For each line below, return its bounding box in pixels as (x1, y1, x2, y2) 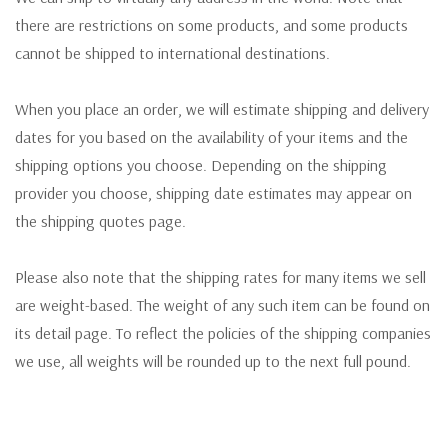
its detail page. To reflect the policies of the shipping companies (15, 323, 431, 344)
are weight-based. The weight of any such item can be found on (15, 295, 430, 316)
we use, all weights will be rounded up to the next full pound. (15, 351, 411, 372)
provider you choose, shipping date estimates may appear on (15, 183, 412, 204)
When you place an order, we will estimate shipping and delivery (15, 99, 429, 120)
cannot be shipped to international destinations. (15, 43, 330, 64)
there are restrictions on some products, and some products (15, 15, 408, 36)
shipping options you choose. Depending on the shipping (15, 155, 387, 176)
